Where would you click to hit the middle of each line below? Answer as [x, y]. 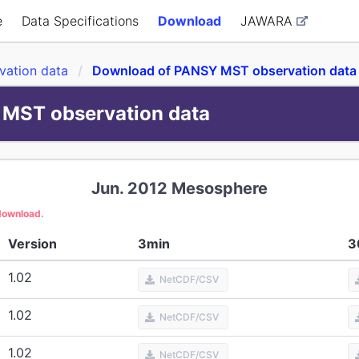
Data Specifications [80, 21]
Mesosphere [220, 188]
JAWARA [266, 21]
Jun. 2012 [129, 188]
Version [32, 244]
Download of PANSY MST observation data [224, 71]
